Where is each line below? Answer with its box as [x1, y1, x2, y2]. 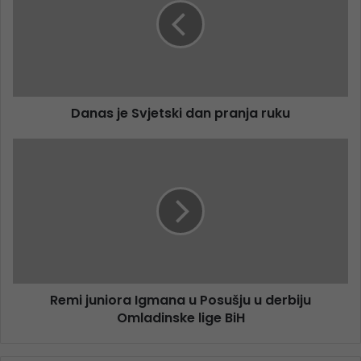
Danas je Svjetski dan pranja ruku [71, 104, 290, 123]
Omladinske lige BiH [116, 309, 245, 328]
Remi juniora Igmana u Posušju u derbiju [50, 291, 311, 310]
